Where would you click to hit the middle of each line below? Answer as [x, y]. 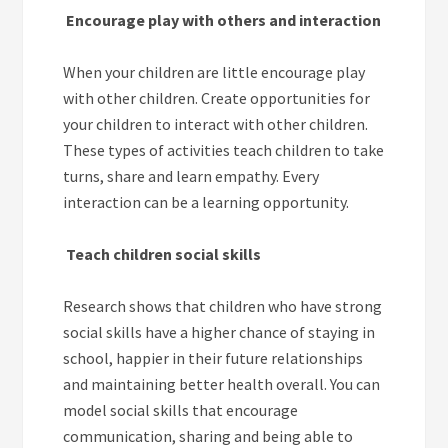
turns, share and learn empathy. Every [191, 175]
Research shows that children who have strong [223, 305]
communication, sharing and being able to [208, 435]
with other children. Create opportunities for [217, 97]
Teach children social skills [164, 253]
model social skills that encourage [181, 409]
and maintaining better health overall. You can [222, 383]
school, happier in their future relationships [213, 357]
